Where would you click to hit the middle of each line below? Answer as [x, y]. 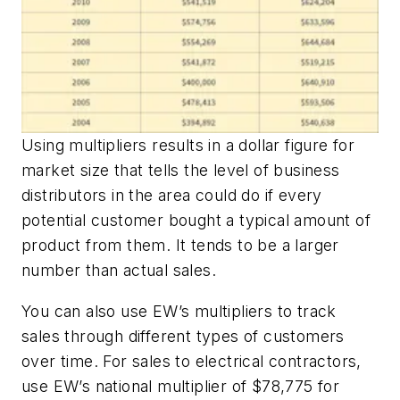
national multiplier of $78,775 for [215, 387]
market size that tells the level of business [181, 171]
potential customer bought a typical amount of [196, 221]
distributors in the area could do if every [172, 196]
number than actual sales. [119, 271]
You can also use [87, 312]
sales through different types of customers [183, 337]
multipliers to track [265, 312]
